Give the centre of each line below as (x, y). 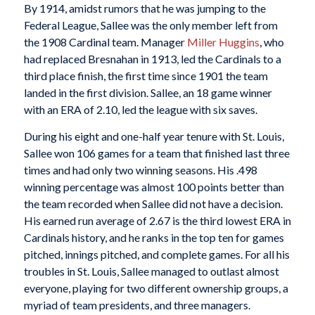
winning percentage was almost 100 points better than (154, 186)
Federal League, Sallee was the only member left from (150, 25)
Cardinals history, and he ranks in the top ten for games (154, 237)
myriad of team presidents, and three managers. (137, 304)
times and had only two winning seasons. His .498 (140, 169)
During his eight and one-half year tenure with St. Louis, (154, 136)
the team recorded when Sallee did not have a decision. (153, 203)
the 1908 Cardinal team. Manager (105, 41)
